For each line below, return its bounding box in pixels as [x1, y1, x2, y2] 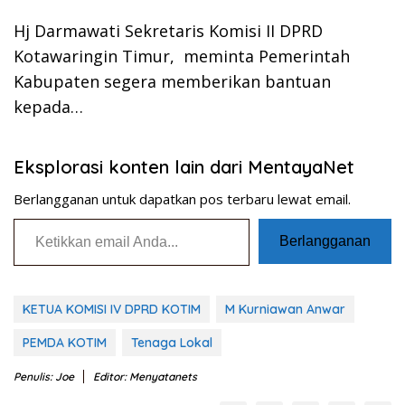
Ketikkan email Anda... [13, 206, 62, 229]
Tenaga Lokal [131, 334, 212, 351]
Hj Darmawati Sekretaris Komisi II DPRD [14, 19, 323, 42]
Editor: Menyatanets [93, 369, 197, 383]
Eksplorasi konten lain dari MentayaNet [14, 155, 354, 178]
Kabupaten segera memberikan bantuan [14, 70, 331, 92]
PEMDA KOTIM [23, 334, 107, 351]
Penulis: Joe [14, 369, 74, 383]
